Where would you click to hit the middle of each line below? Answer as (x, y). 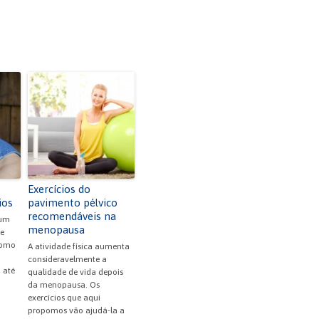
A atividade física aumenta (79, 247)
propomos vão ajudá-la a (76, 311)
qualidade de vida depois (75, 272)
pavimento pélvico (73, 203)
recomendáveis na (72, 216)
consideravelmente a (67, 260)
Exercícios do (59, 189)
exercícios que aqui (64, 298)
